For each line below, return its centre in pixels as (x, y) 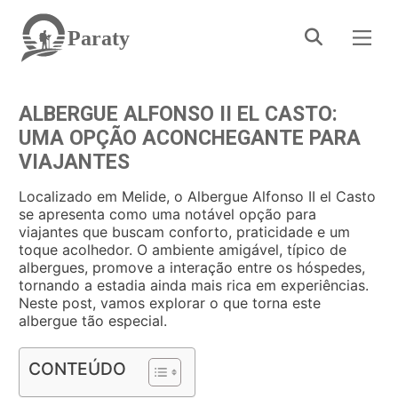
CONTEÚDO (77, 369)
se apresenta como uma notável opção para (167, 214)
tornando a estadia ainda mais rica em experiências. (194, 285)
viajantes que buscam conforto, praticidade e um (184, 232)
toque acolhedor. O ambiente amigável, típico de (183, 250)
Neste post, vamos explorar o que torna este (170, 303)
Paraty (99, 38)
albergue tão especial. (93, 321)
